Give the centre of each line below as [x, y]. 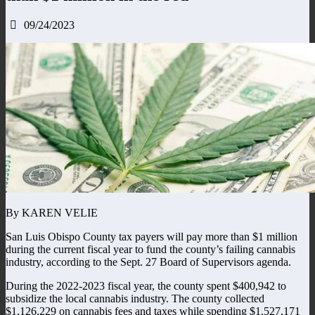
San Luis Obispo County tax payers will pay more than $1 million [152, 236]
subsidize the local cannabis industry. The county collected [135, 298]
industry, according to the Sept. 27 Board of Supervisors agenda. [148, 262]
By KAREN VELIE [52, 212]
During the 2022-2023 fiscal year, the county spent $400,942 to [146, 285]
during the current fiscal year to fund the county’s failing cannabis [150, 249]
